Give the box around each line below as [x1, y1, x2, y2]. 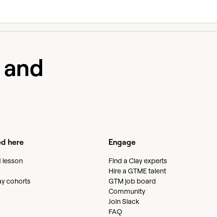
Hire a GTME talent [108, 166, 166, 175]
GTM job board [108, 176, 156, 186]
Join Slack [108, 196, 139, 206]
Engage [108, 137, 136, 147]
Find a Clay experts [108, 155, 167, 165]
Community [108, 186, 145, 196]
